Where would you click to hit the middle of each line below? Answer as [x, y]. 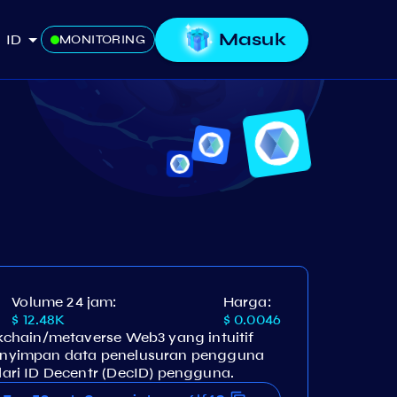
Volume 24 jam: [65, 302]
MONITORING [102, 39]
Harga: [247, 302]
